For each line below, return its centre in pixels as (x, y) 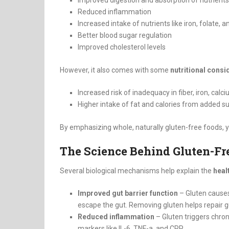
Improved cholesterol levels (122, 47)
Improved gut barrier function (128, 193)
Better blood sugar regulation (125, 36)
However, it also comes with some (115, 70)
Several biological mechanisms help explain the (136, 171)
